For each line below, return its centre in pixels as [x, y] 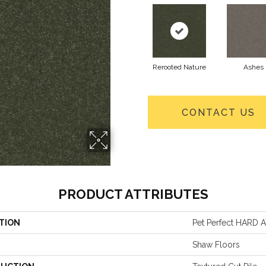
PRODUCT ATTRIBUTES [133, 194]
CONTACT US [218, 112]
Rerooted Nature [179, 67]
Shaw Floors [216, 245]
